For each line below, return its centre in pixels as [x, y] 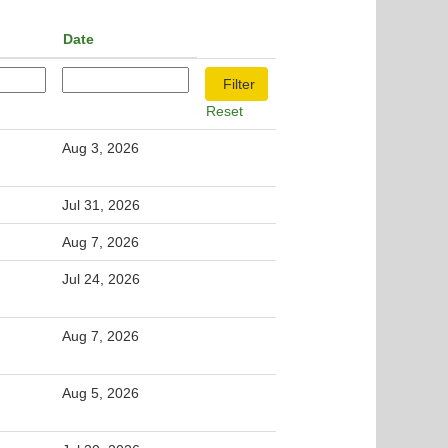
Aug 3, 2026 [100, 148]
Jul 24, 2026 [101, 279]
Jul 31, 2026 [101, 205]
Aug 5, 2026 [100, 393]
